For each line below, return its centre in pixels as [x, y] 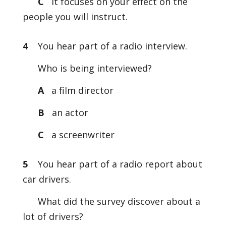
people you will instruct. [75, 17]
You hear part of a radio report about [120, 164]
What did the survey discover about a [119, 201]
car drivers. [47, 179]
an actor [69, 112]
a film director [80, 90]
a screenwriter [81, 135]
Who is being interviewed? [95, 68]
